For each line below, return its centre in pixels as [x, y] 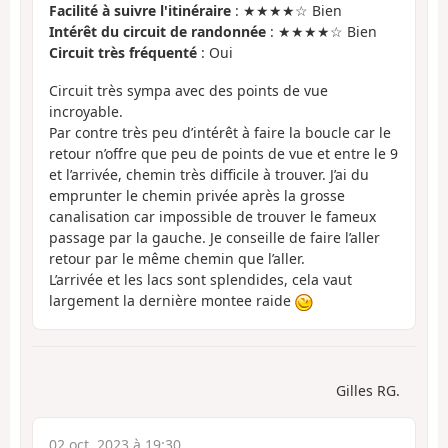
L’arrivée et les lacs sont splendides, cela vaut [200, 280]
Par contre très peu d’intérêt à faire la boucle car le [220, 133]
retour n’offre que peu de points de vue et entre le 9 [223, 154]
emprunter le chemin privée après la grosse [197, 196]
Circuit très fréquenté [123, 52]
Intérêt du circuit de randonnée [157, 31]
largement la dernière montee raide [172, 301]
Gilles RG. [368, 390]
